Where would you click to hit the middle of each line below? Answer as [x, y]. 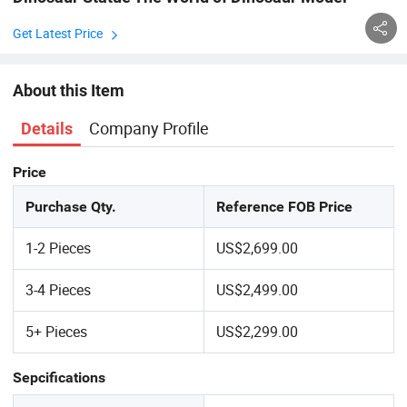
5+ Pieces [57, 332]
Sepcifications [59, 378]
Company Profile [149, 129]
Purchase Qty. [71, 207]
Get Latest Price [57, 33]
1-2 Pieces [59, 248]
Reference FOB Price [285, 207]
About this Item [68, 90]
